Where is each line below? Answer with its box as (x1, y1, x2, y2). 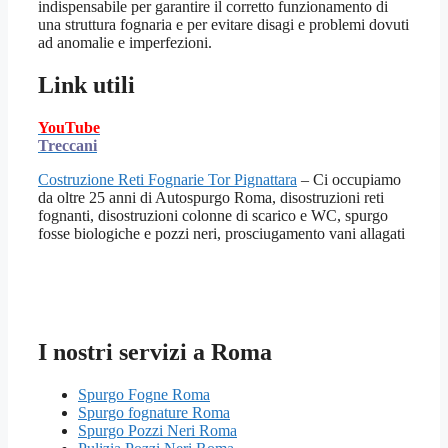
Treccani (38, 137, 97, 155)
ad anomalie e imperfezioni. (38, 34, 212, 52)
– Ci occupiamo (297, 171, 401, 189)
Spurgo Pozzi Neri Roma (78, 422, 237, 440)
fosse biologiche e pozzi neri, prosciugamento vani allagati (38, 225, 405, 243)
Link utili (38, 72, 135, 99)
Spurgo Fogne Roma (78, 386, 210, 404)
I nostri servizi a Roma (38, 339, 272, 366)
